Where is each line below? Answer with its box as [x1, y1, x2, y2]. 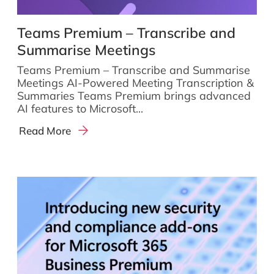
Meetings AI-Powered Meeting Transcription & [17, 76, 254, 90]
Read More [19, 124, 72, 138]
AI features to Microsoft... [17, 102, 143, 116]
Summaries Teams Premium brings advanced [17, 89, 251, 103]
